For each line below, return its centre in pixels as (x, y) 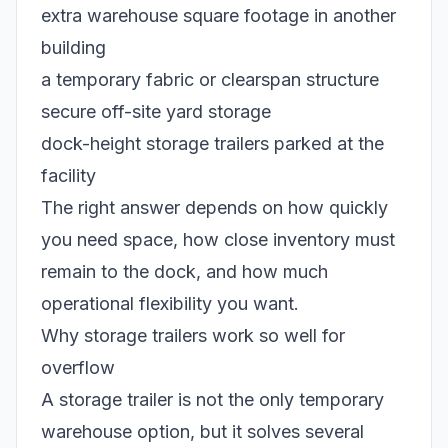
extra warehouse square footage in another (218, 16)
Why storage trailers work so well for (193, 336)
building (73, 48)
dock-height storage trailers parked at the (212, 144)
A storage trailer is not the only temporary (212, 400)
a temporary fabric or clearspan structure (210, 80)
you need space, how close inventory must (218, 240)
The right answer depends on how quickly (214, 208)
